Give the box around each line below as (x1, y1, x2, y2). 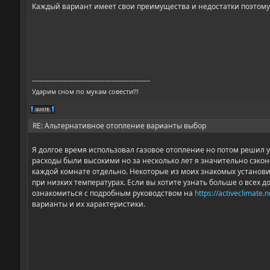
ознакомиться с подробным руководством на (31, 188, 195, 199)
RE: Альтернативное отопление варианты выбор (30, 121, 206, 131)
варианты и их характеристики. (31, 199, 145, 210)
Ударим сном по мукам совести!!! (31, 87, 139, 96)
